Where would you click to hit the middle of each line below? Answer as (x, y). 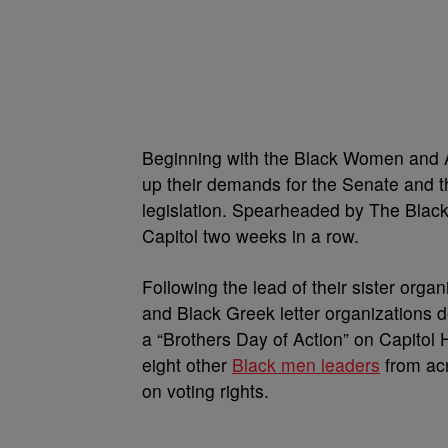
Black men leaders (306, 364)
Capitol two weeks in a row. (253, 235)
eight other (187, 364)
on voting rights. (208, 390)
